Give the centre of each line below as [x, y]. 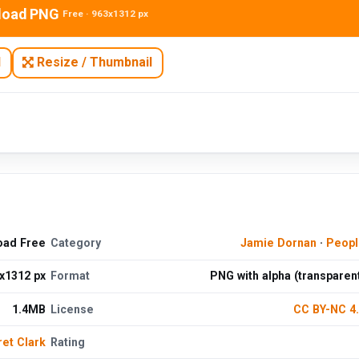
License [73, 309]
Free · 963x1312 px [105, 14]
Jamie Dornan [278, 243]
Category [76, 243]
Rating [68, 342]
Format [71, 276]
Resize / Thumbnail [93, 63]
